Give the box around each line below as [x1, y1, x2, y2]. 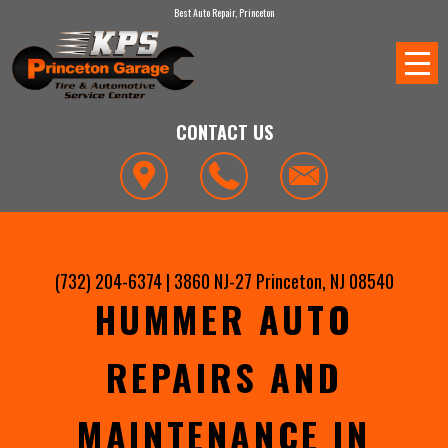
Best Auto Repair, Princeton [174, 5, 274, 20]
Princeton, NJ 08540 [255, 268, 394, 295]
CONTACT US [175, 118, 273, 145]
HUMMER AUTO [94, 292, 354, 346]
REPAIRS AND [105, 350, 343, 404]
